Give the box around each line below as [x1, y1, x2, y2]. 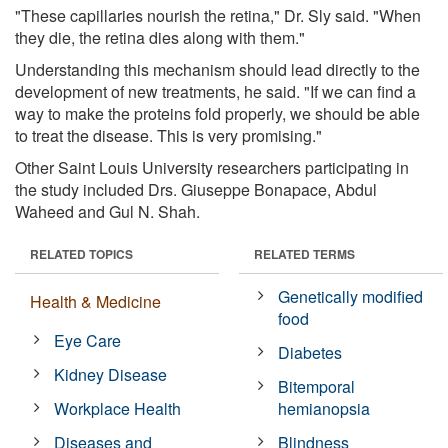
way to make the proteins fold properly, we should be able [15, 101, 420, 125]
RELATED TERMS [254, 244, 355, 263]
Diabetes [278, 340, 343, 364]
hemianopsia [278, 396, 371, 420]
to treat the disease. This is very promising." [15, 123, 322, 147]
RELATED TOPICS [30, 244, 133, 263]
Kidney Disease [54, 362, 168, 386]
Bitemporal [278, 374, 356, 398]
